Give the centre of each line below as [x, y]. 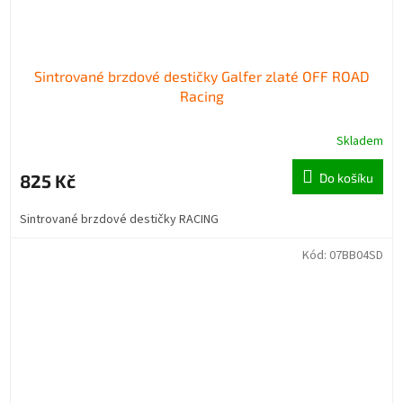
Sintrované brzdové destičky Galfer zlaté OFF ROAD [201, 76]
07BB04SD [356, 256]
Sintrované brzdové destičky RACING [122, 220]
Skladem [360, 142]
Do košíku [346, 178]
